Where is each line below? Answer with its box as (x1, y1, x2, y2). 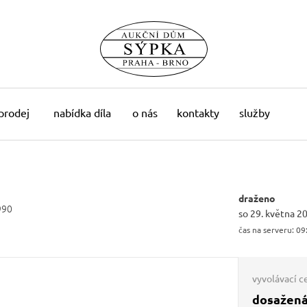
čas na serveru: (238, 224, 294, 235)
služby (239, 105, 270, 119)
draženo (238, 192, 275, 204)
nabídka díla (53, 105, 111, 119)
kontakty (177, 105, 219, 119)
